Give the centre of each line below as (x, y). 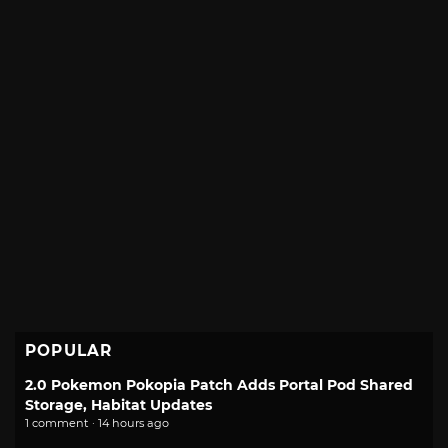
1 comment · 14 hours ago (97, 422)
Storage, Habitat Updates (118, 404)
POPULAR (69, 350)
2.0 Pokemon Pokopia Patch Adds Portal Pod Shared (219, 384)
